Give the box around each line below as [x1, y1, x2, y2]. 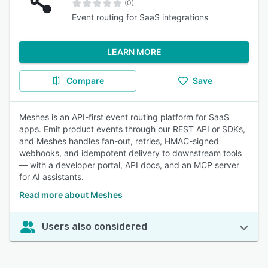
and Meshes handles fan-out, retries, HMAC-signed [19, 136, 219, 146]
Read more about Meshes [19, 190, 123, 200]
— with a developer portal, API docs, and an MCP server [19, 160, 239, 170]
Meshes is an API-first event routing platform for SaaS [19, 112, 229, 122]
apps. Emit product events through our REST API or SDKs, [19, 124, 245, 134]
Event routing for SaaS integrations [72, 12, 208, 22]
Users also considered [42, 221, 147, 232]
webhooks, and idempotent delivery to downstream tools [19, 148, 242, 158]
